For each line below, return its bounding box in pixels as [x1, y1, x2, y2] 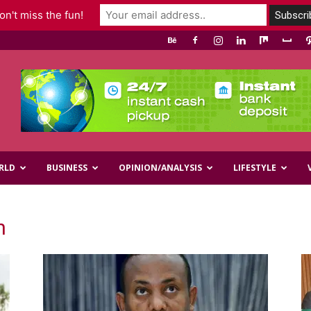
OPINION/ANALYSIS [119, 162, 202, 174]
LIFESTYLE [233, 162, 276, 174]
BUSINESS [47, 162, 87, 174]
